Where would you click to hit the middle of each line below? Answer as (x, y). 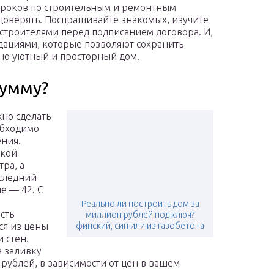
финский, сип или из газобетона (140, 226)
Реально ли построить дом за (140, 204)
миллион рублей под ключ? (140, 215)
